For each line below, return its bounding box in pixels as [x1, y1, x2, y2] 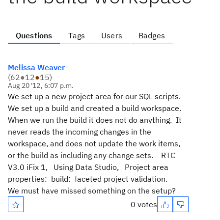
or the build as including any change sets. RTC [8, 150, 177, 160]
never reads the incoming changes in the [8, 127, 151, 137]
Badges [138, 30, 165, 40]
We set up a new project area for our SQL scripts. [8, 91, 183, 101]
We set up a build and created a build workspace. [8, 103, 183, 113]
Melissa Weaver [8, 62, 65, 72]
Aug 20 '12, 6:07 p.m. [8, 81, 74, 90]
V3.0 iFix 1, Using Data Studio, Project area [8, 162, 168, 172]
